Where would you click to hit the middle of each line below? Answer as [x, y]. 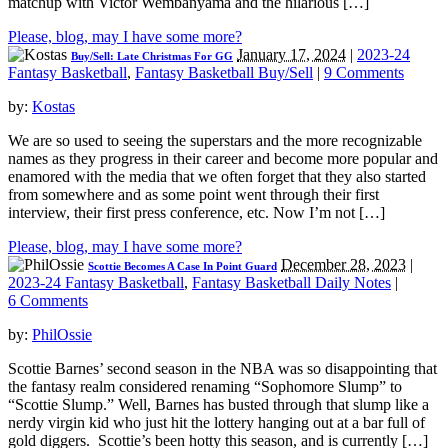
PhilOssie [62, 335]
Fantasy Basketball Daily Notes [291, 283]
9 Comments [364, 73]
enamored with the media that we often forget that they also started [217, 177]
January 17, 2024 [291, 55]
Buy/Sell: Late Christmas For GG [152, 56]
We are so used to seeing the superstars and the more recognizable [215, 141]
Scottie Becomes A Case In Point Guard [182, 266]
